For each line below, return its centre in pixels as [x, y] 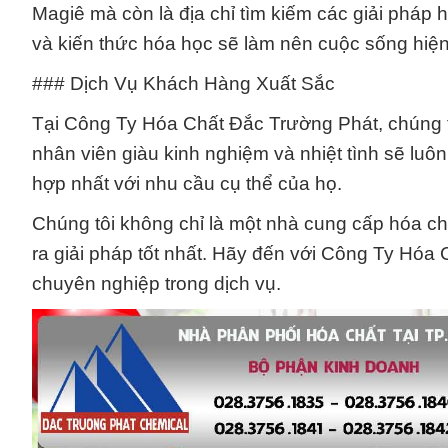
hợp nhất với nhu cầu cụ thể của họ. [187, 184]
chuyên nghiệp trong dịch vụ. [156, 284]
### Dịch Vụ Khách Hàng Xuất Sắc [183, 84]
